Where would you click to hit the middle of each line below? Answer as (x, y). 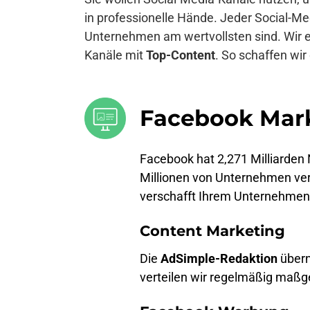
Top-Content (181, 55)
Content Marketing (212, 231)
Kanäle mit (115, 55)
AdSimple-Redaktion (219, 258)
